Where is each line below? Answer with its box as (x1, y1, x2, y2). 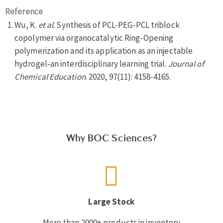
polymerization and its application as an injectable (14, 45, 193, 57)
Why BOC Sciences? (66, 132, 157, 144)
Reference (5, 6, 43, 17)
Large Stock (88, 196, 135, 208)
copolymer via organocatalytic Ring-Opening (14, 32, 174, 44)
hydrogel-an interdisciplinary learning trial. (14, 58, 168, 70)
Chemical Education (14, 71, 86, 83)
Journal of (168, 58, 204, 70)
